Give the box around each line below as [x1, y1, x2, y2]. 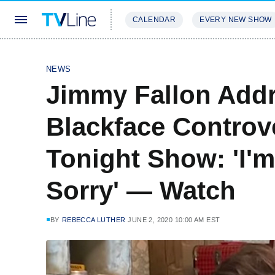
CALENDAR [133, 15, 176, 24]
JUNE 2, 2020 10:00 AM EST [128, 216, 220, 223]
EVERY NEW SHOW [199, 15, 272, 24]
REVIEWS [190, 52, 230, 61]
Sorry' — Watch [46, 176, 236, 205]
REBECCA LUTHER [61, 216, 126, 223]
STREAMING [125, 52, 176, 61]
